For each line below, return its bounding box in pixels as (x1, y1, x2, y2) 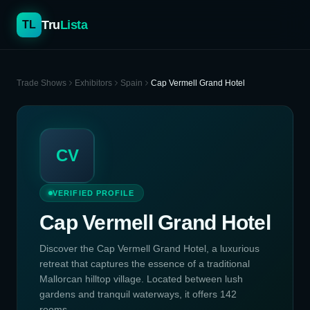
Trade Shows (17, 78, 66, 88)
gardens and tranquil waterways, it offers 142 (39, 289, 237, 300)
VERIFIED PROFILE (53, 189, 135, 197)
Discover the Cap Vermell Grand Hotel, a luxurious (39, 243, 259, 254)
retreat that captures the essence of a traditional (39, 258, 250, 269)
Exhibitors (75, 78, 112, 88)
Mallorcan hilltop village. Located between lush (39, 273, 243, 284)
